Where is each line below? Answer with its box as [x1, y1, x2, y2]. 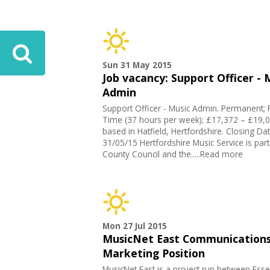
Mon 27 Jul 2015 [102, 220, 167, 232]
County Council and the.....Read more [102, 148, 243, 160]
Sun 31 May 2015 [102, 59, 172, 71]
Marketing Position [102, 246, 205, 261]
